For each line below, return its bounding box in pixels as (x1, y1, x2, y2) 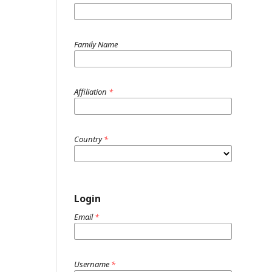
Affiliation (74, 86, 109, 97)
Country (74, 134, 104, 144)
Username (74, 259, 111, 270)
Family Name (74, 39, 118, 50)
